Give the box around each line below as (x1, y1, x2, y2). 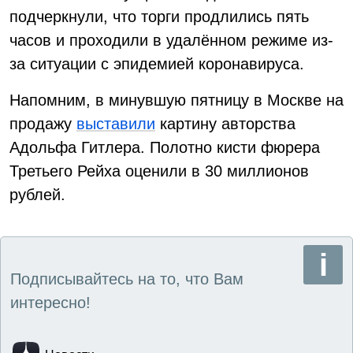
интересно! (10, 294, 91, 311)
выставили (76, 115, 155, 132)
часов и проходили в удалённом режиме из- (9, 32, 333, 49)
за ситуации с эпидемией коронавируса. (9, 55, 304, 72)
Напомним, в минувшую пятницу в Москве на (9, 91, 344, 109)
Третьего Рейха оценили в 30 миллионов (9, 162, 309, 180)
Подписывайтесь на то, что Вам (10, 270, 243, 288)
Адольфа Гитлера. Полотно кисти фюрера (9, 139, 320, 156)
